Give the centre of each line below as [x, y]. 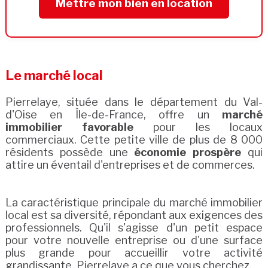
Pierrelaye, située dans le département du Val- [134, 102]
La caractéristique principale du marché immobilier [134, 203]
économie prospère [188, 153]
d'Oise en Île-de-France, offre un [114, 115]
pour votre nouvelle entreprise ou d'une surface [134, 240]
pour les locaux [198, 127]
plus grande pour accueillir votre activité [134, 253]
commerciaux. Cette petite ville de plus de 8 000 [134, 140]
